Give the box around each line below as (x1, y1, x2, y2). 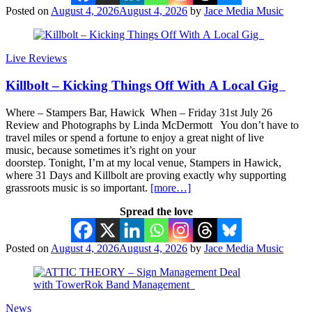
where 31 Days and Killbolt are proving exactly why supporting (6, 169, 286, 181)
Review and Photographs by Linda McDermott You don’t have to (6, 118, 299, 131)
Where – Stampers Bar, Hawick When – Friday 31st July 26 (6, 106, 275, 118)
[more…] (150, 181, 191, 194)
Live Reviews (6, 52, 67, 65)
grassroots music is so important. (6, 181, 150, 194)
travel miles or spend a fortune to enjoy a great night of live (6, 131, 264, 143)
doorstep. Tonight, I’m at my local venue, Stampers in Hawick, (6, 156, 281, 169)
